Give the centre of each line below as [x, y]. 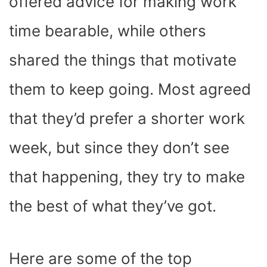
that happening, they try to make [127, 177]
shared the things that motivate [123, 60]
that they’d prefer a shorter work [127, 119]
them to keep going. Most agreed [130, 89]
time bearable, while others [108, 31]
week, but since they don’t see [119, 148]
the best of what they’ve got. [115, 206]
